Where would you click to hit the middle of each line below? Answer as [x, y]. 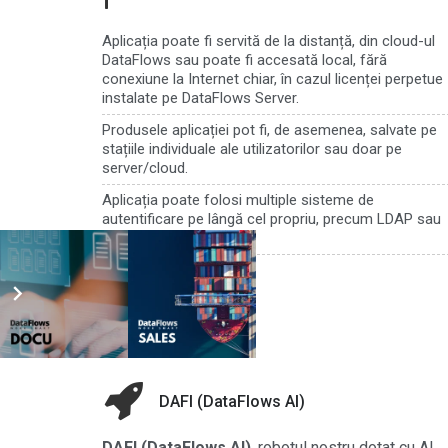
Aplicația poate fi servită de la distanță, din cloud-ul [268, 41]
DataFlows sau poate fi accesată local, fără [244, 60]
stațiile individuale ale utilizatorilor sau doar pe [252, 149]
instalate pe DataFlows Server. [200, 98]
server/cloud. [145, 168]
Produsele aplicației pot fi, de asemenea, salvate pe [269, 130]
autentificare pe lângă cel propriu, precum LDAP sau [271, 219]
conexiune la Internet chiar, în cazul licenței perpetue [272, 79]
